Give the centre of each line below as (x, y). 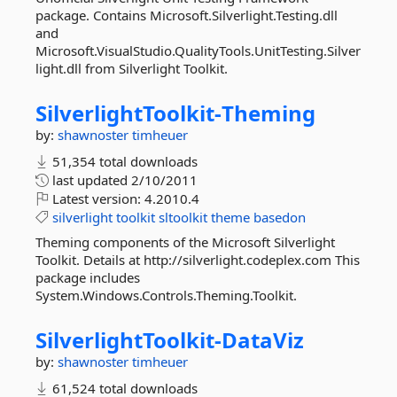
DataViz (263, 340)
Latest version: (97, 198)
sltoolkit (183, 217)
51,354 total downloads (123, 161)
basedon (280, 217)
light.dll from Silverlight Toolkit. (132, 68)
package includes (88, 277)
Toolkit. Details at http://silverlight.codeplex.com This (198, 260)
